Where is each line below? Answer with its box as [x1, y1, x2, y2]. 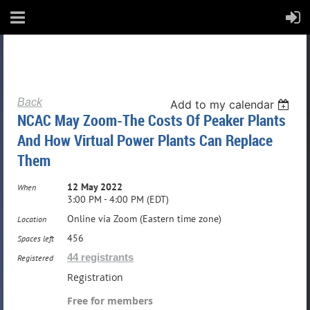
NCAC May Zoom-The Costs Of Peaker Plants [17, 110, 286, 130]
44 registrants [67, 251, 134, 263]
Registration [67, 271, 123, 284]
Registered [17, 253, 53, 263]
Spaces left [17, 233, 54, 244]
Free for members [67, 294, 153, 307]
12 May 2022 [67, 181, 122, 193]
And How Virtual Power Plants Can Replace [17, 130, 273, 150]
